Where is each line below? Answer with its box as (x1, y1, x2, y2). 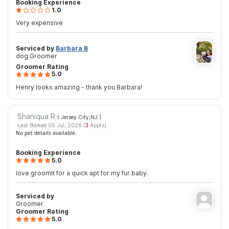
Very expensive (16, 19, 63, 27)
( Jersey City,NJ (57, 113, 99, 120)
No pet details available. (16, 129, 77, 137)
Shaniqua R (17, 111, 57, 121)
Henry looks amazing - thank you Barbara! (16, 83, 142, 91)
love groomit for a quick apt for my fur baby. (16, 169, 148, 177)
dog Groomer (16, 52, 57, 60)
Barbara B (56, 44, 88, 53)
